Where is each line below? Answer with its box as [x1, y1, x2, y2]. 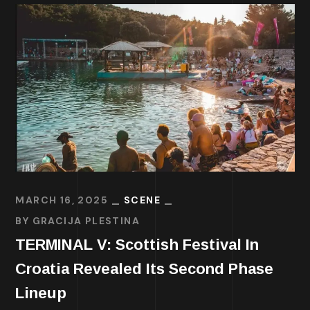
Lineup [15, 284, 67, 302]
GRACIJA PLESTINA [32, 214, 140, 227]
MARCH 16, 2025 [15, 193, 109, 206]
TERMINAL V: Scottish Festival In [15, 235, 259, 253]
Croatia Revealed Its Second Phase [15, 259, 274, 277]
